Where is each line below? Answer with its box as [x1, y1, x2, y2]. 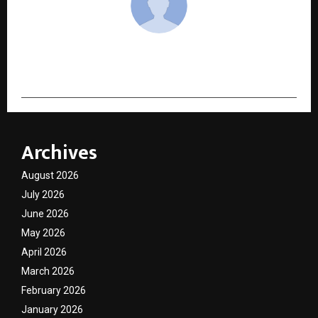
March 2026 [21, 265, 75, 278]
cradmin [135, 43, 183, 65]
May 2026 [21, 227, 65, 239]
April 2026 [21, 246, 67, 258]
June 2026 [21, 208, 69, 220]
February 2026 [21, 285, 86, 297]
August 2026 [21, 170, 79, 182]
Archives [21, 136, 97, 170]
